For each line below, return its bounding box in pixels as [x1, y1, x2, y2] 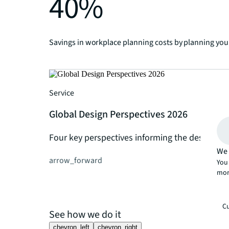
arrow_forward [49, 155, 102, 167]
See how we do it [49, 208, 121, 222]
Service [49, 87, 74, 99]
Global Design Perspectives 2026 [49, 107, 188, 122]
